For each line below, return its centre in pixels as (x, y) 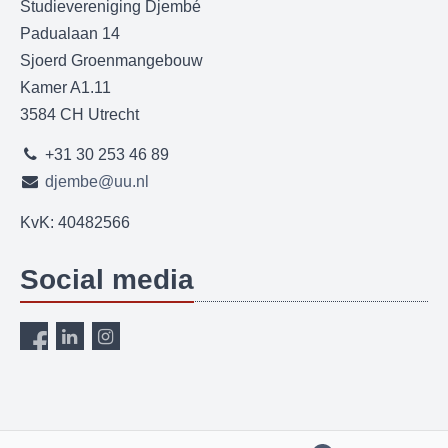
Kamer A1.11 (65, 87)
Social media (107, 279)
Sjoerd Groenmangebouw (111, 60)
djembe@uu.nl (96, 182)
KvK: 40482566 (75, 222)
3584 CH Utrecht (79, 114)
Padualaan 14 (70, 33)
